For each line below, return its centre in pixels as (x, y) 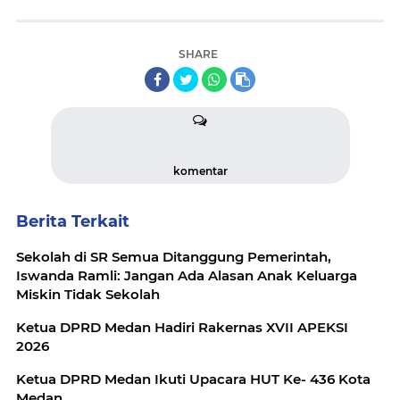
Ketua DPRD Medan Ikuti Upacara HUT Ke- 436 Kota (193, 379)
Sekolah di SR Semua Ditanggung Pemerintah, (174, 257)
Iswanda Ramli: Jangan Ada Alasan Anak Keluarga (187, 275)
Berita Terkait (73, 221)
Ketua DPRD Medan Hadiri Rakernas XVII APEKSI (182, 327)
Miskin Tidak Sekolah (88, 294)
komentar (200, 171)
